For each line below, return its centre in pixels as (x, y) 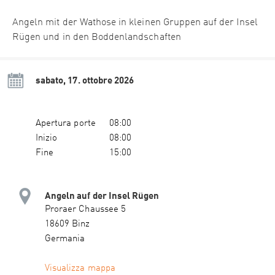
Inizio (47, 139)
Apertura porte (66, 124)
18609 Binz (68, 225)
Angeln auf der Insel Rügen (102, 196)
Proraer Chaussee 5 (85, 210)
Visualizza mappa (80, 269)
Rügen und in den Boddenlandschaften (97, 38)
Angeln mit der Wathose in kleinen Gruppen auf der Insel (135, 23)
